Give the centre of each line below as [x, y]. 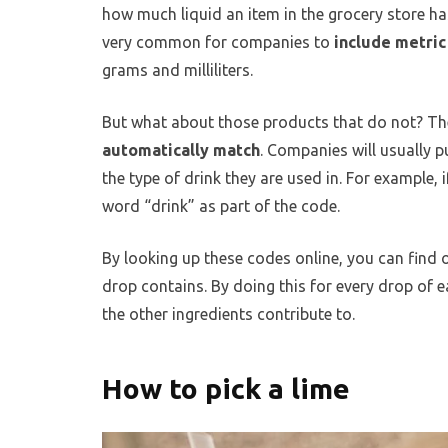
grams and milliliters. [177, 70]
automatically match [181, 150]
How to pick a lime [226, 389]
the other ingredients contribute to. [228, 314]
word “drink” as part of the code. [221, 206]
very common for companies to [218, 42]
